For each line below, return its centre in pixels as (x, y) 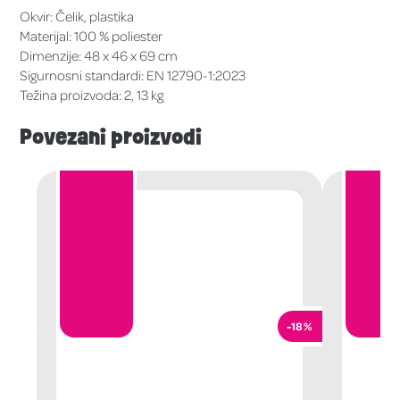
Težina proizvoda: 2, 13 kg (92, 95)
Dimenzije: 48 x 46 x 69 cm (99, 56)
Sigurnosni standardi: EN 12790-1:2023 (133, 75)
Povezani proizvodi (111, 137)
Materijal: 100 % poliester (92, 36)
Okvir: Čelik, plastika (77, 17)
